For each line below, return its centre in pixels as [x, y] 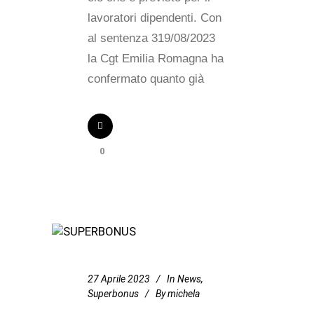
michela [184, 294]
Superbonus [113, 294]
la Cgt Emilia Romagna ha [156, 59]
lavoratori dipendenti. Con [155, 18]
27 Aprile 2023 [119, 279]
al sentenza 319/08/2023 [151, 38]
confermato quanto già [146, 79]
